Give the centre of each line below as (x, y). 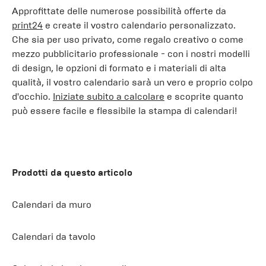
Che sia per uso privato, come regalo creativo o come (128, 39)
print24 (27, 25)
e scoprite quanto (204, 96)
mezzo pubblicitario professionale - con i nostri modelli (131, 54)
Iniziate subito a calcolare (109, 96)
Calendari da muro (52, 205)
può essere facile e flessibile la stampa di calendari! (124, 111)
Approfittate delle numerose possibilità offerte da (119, 11)
